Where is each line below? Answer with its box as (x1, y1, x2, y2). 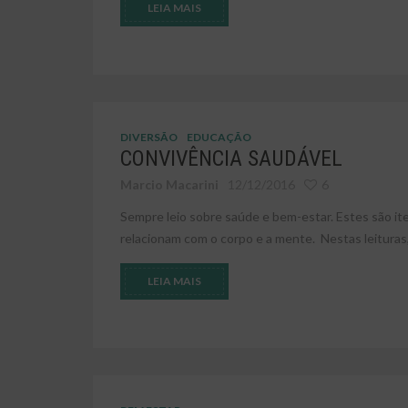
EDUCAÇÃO (187, 130, 251, 144)
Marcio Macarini (120, 177, 219, 192)
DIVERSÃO (120, 130, 178, 144)
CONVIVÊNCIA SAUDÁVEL (120, 146, 342, 171)
